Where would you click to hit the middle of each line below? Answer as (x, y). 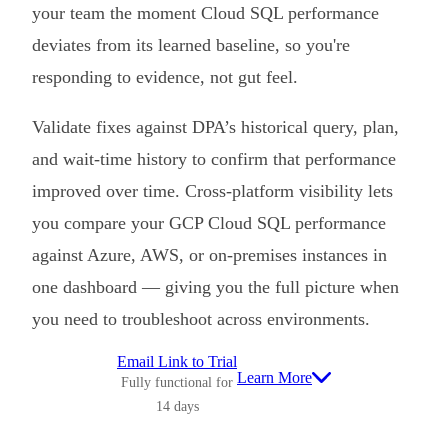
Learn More (274, 377)
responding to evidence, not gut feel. (165, 76)
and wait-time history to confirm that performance (214, 158)
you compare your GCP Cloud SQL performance (209, 222)
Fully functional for (177, 382)
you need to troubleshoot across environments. (201, 318)
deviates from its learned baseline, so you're (191, 44)
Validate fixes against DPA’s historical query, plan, (215, 126)
